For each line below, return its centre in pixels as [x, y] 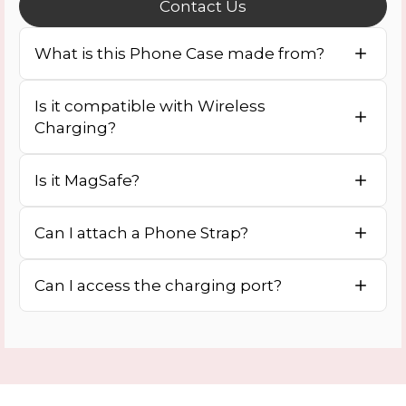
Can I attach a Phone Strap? [141, 233]
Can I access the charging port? [158, 285]
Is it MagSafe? [87, 180]
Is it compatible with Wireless [150, 106]
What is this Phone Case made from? [179, 53]
